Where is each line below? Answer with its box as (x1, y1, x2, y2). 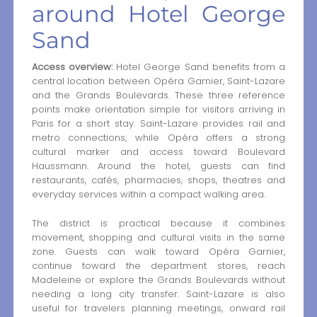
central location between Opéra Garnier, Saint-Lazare (31, 74, 286, 88)
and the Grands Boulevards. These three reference (31, 88, 286, 103)
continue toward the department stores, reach (31, 258, 286, 272)
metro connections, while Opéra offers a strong (31, 131, 286, 145)
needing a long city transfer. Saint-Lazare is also (31, 287, 286, 301)
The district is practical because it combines (31, 216, 286, 230)
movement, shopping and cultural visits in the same (31, 230, 286, 244)
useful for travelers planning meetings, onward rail (31, 301, 286, 315)
